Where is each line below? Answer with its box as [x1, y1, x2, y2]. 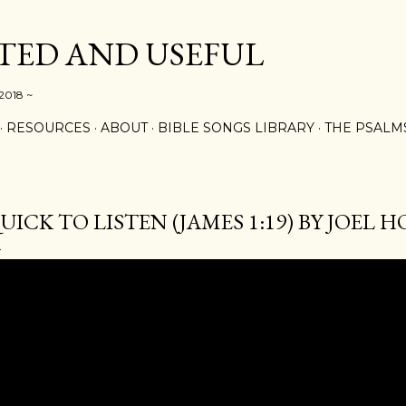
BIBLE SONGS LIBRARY [158, 120, 314, 136]
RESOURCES [6, 120, 91, 136]
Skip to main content [129, 11, 277, 34]
